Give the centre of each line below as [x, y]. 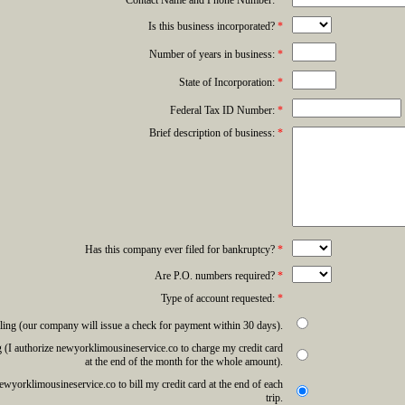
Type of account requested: [219, 298]
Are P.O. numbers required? [216, 276]
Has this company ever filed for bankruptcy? [181, 250]
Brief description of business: [213, 133]
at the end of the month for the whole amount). [184, 362]
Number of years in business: [213, 54]
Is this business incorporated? [212, 26]
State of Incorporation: [228, 82]
